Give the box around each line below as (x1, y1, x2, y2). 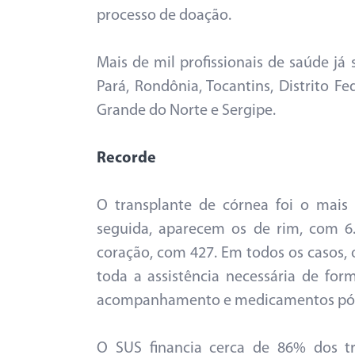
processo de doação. (97, 8, 231, 24)
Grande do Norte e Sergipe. (97, 103, 276, 119)
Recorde (97, 151, 156, 166)
